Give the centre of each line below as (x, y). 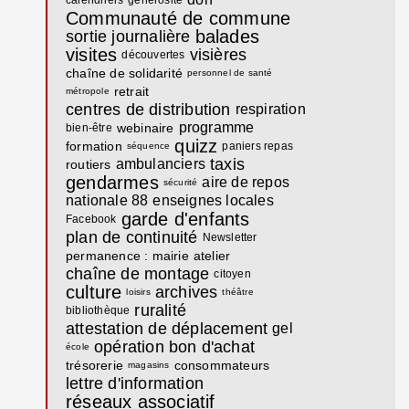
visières (218, 54)
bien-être (89, 127)
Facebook (91, 219)
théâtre (238, 291)
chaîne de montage (138, 273)
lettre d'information (135, 383)
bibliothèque (98, 310)
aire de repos (246, 182)
